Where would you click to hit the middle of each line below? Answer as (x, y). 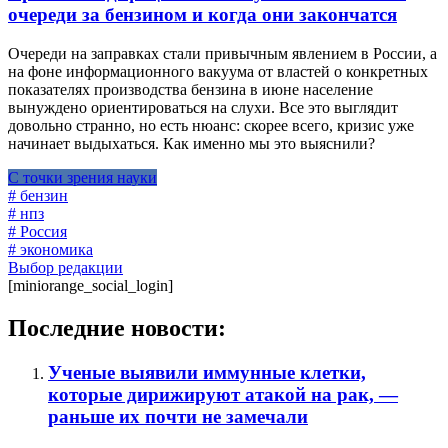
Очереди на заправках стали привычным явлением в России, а (222, 54)
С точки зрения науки (82, 178)
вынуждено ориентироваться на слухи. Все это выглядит (203, 108)
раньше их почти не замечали (178, 416)
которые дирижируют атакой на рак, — (223, 394)
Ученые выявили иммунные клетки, (207, 372)
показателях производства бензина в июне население (190, 90)
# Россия (37, 232)
